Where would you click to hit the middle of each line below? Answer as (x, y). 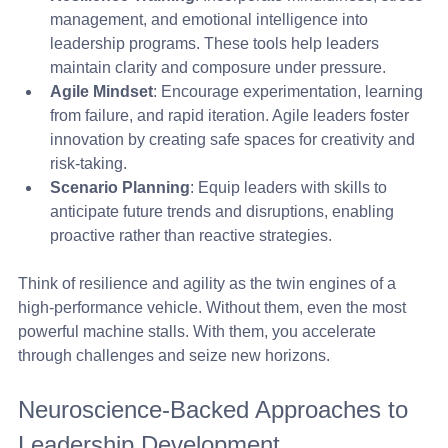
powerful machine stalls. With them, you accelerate (199, 331)
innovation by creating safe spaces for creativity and (234, 139)
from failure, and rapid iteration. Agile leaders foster (231, 115)
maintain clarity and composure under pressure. (218, 67)
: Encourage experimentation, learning (290, 91)
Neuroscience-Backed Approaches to (216, 409)
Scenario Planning (120, 187)
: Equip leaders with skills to (290, 187)
